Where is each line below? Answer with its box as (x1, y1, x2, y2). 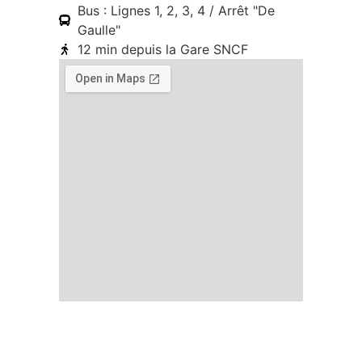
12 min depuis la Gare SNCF (77, 41, 248, 58)
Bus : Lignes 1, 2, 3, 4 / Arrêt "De (77, 2, 275, 19)
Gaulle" (77, 22, 120, 39)
